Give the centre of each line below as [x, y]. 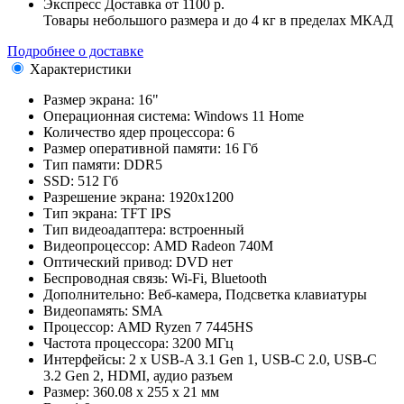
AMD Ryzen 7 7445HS [185, 326]
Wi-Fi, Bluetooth [219, 278]
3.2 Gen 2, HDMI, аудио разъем [138, 375]
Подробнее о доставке [75, 50]
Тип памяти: [82, 164]
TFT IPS [146, 213]
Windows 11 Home [249, 115]
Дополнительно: [94, 294]
